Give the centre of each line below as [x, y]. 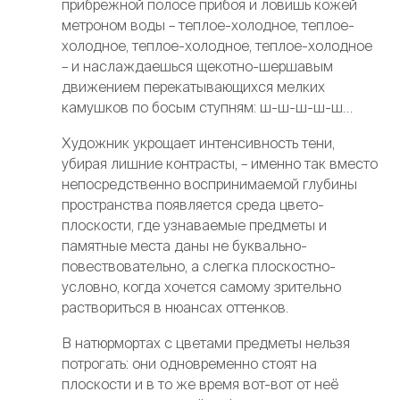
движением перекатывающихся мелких [193, 86]
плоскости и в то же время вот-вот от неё [200, 384]
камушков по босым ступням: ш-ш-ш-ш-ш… [207, 107]
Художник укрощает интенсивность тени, [198, 142]
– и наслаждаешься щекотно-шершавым [197, 66]
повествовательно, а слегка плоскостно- [198, 266]
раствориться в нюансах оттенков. [175, 307]
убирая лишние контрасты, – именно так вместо [219, 163]
